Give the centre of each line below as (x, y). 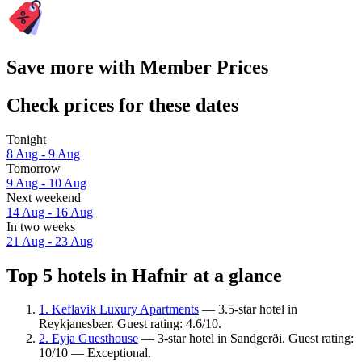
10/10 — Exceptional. (95, 353)
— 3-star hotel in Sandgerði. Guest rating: (246, 339)
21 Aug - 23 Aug (50, 241)
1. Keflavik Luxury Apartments (119, 309)
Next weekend (44, 197)
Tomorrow (34, 168)
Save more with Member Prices (137, 67)
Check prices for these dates (122, 105)
